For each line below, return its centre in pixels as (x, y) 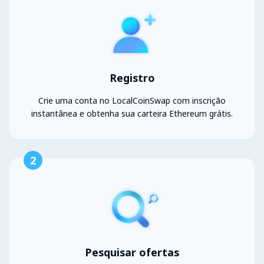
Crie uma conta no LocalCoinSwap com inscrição (132, 101)
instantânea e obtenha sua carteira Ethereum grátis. (132, 114)
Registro (132, 78)
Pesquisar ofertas (132, 253)
